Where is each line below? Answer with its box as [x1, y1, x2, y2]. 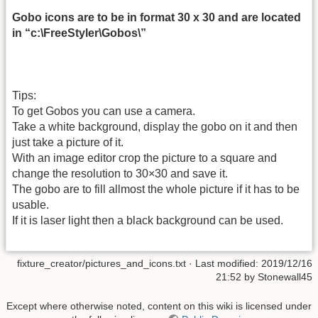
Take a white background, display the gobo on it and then [12, 121, 297, 133]
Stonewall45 [258, 270, 312, 283]
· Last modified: [186, 257, 261, 269]
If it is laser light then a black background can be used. [12, 214, 283, 227]
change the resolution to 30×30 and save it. [12, 168, 228, 180]
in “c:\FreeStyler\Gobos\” [12, 26, 146, 39]
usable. [12, 199, 49, 212]
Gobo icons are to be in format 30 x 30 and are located [12, 11, 301, 23]
